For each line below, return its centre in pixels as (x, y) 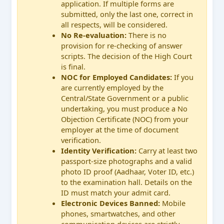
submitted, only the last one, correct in (127, 14)
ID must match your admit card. (116, 192)
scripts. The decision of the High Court (127, 56)
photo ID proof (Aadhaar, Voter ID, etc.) (128, 171)
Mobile (173, 203)
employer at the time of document (120, 129)
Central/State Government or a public (125, 98)
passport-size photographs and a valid (127, 161)
